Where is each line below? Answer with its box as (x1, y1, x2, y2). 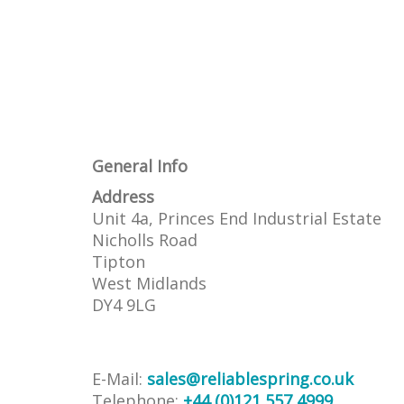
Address (92, 186, 154, 207)
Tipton (92, 251, 145, 272)
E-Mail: (92, 368, 147, 390)
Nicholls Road (92, 229, 197, 251)
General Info (92, 155, 188, 177)
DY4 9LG (92, 294, 156, 316)
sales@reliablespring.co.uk (147, 368, 353, 390)
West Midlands (92, 272, 207, 294)
